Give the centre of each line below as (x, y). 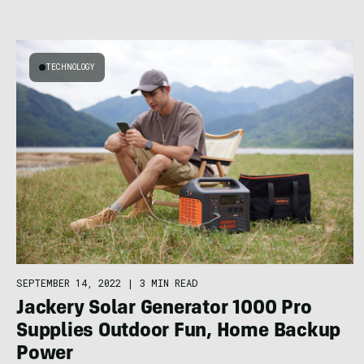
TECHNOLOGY (70, 67)
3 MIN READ (169, 283)
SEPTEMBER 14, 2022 (69, 283)
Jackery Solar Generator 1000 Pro (164, 310)
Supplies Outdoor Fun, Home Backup (179, 333)
